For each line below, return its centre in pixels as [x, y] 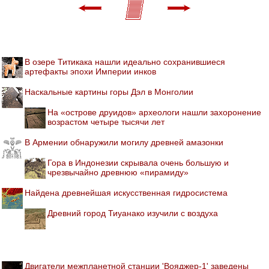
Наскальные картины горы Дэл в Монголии [109, 92]
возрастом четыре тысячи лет [106, 122]
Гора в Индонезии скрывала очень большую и [138, 162]
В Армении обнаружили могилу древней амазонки [124, 142]
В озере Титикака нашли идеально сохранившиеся [125, 62]
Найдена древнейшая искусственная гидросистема [126, 192]
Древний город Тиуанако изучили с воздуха [133, 213]
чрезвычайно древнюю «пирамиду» [118, 172]
